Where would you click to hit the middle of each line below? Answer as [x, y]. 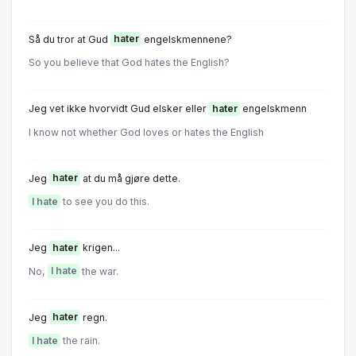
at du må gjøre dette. [130, 178]
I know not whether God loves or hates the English [146, 132]
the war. [99, 271]
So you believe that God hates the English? [129, 62]
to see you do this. [105, 201]
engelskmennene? [187, 39]
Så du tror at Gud [70, 39]
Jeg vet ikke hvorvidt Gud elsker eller [119, 109]
